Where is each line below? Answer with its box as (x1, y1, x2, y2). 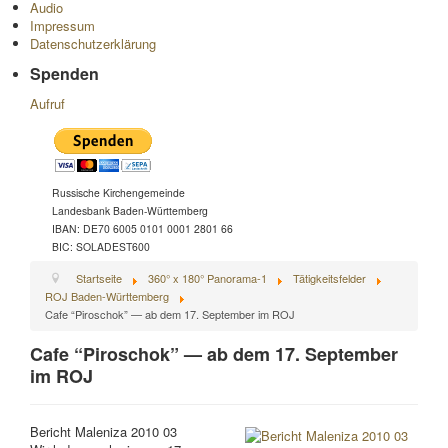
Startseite (75, 270, 122, 286)
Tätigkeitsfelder (292, 270, 366, 286)
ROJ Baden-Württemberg (45, 288, 169, 304)
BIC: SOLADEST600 (52, 239, 150, 254)
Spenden (30, 62, 99, 85)
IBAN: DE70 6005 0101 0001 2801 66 (52, 221, 233, 236)
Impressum (30, 16, 95, 35)
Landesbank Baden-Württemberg (52, 203, 208, 218)
